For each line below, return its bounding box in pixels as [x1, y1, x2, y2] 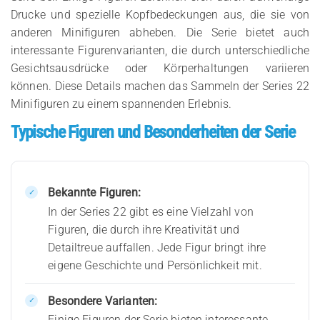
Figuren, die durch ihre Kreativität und [48, 222, 240, 236]
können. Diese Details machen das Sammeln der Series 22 [11, 79, 309, 93]
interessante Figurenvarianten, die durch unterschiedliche [11, 43, 309, 57]
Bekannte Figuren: [48, 186, 141, 200]
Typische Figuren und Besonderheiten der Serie [11, 121, 295, 142]
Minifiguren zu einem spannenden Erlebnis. [11, 96, 232, 111]
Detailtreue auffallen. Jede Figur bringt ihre [48, 240, 266, 254]
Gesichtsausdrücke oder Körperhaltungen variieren [11, 61, 309, 75]
